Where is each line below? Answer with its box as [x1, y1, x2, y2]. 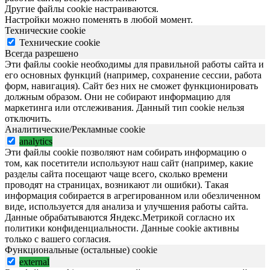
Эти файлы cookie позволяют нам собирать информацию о [5, 147, 246, 158]
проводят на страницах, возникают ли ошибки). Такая [5, 180, 228, 190]
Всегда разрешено [5, 48, 78, 59]
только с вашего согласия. [5, 234, 111, 245]
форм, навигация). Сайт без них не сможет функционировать [5, 81, 258, 92]
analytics [19, 136, 52, 147]
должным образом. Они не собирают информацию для [5, 92, 230, 102]
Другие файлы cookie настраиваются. [5, 4, 159, 14]
